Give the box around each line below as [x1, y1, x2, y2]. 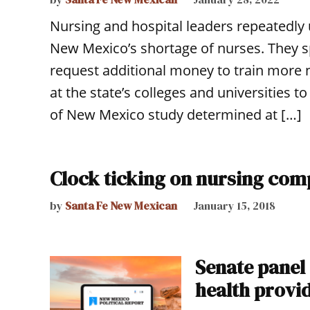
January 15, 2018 [193, 198, 275, 214]
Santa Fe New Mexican [65, 198, 177, 214]
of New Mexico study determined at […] [50, 105, 302, 125]
